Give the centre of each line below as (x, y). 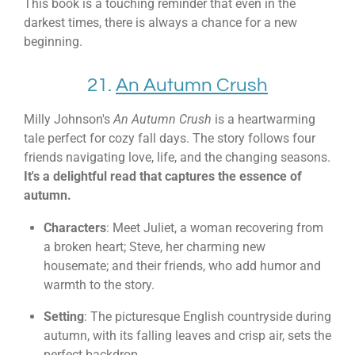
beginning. (53, 41)
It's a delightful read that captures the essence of (163, 177)
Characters (74, 227)
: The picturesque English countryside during (207, 317)
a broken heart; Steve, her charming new (154, 246)
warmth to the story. (99, 284)
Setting (63, 317)
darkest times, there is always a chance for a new (160, 22)
